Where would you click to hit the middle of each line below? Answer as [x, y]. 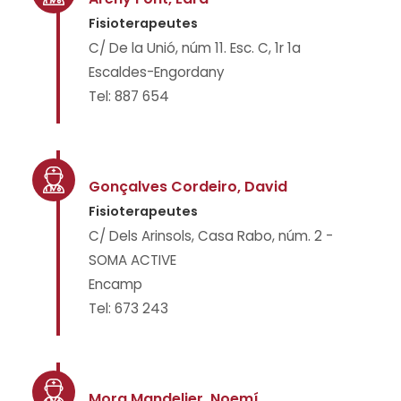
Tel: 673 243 [128, 308]
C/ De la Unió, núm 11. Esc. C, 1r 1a [195, 48]
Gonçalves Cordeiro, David [188, 187]
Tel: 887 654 [129, 96]
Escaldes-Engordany [157, 72]
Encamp [115, 284]
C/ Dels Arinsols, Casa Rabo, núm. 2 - [211, 236]
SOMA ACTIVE [132, 260]
